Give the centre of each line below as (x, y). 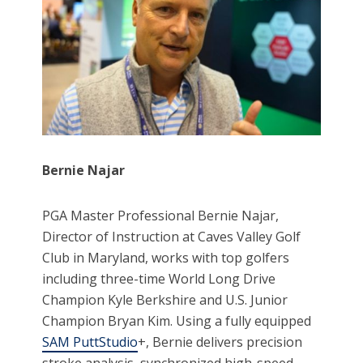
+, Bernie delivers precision (220, 342)
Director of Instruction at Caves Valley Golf (172, 237)
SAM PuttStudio (90, 342)
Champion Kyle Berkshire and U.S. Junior (165, 300)
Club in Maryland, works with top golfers (166, 258)
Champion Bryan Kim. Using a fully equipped (177, 321)
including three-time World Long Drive (159, 279)
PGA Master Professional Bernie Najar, (161, 216)
